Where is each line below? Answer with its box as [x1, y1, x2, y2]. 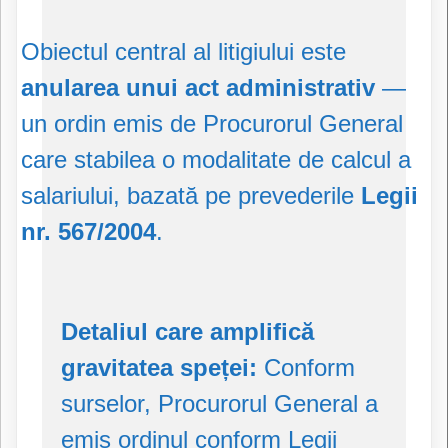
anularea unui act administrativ [21, 74, 375, 102]
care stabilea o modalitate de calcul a [21, 146, 411, 174]
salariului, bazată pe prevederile [21, 182, 361, 210]
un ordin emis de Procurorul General [21, 110, 403, 138]
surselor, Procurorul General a [61, 390, 378, 418]
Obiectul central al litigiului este [21, 38, 346, 66]
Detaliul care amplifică [61, 318, 314, 346]
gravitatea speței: [61, 354, 257, 382]
